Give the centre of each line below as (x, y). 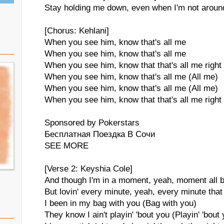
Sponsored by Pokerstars (92, 123)
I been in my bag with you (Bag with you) (120, 203)
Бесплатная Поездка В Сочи (100, 134)
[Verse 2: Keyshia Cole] (88, 169)
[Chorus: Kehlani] (77, 31)
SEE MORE (66, 146)
